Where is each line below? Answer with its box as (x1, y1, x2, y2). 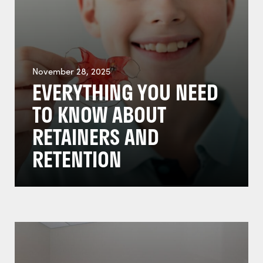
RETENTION (32, 143, 122, 175)
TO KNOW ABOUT (32, 99, 166, 130)
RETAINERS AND (32, 121, 159, 153)
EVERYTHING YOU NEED (32, 76, 218, 108)
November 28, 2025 (32, 65, 110, 77)
